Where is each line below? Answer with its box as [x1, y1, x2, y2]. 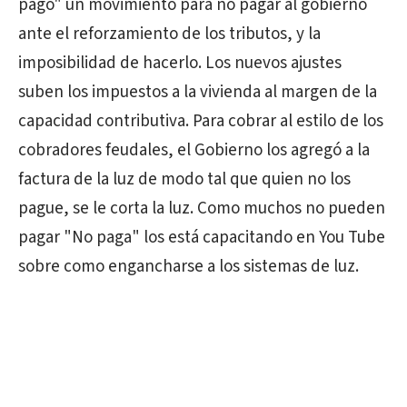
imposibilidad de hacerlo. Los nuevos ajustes [18, 51, 342, 75]
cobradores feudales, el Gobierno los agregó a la [18, 138, 370, 163]
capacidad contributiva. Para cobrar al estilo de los [18, 109, 383, 134]
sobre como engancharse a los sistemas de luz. [18, 254, 359, 279]
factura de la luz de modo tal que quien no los [18, 167, 351, 192]
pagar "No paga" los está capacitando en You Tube [18, 225, 385, 250]
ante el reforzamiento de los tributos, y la [18, 22, 321, 46]
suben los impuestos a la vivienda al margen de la [18, 80, 377, 104]
